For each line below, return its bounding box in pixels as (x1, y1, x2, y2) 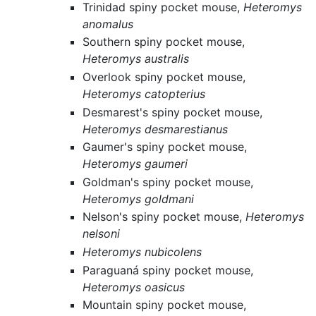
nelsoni (83, 226, 121, 241)
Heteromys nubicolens (83, 244, 202, 259)
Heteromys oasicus (83, 279, 186, 294)
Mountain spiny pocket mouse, (83, 298, 247, 312)
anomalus (83, 16, 134, 31)
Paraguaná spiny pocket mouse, (83, 262, 254, 277)
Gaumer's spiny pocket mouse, (83, 140, 248, 154)
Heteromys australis (83, 51, 190, 66)
